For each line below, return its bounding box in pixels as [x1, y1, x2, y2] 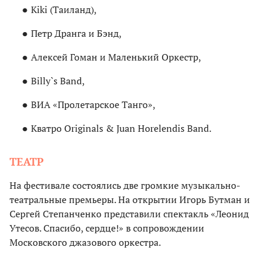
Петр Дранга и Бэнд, [31, 27, 122, 40]
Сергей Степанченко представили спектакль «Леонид [9, 207, 249, 221]
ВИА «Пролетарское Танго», [31, 98, 156, 112]
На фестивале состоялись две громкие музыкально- [9, 179, 240, 192]
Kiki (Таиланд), [31, 3, 97, 17]
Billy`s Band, [31, 74, 85, 88]
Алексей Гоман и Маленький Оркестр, [31, 50, 201, 64]
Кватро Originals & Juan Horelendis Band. [31, 122, 211, 135]
